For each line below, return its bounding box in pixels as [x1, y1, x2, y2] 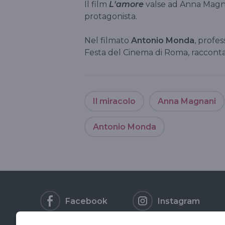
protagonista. [84, 11, 137, 21]
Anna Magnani [158, 96, 216, 106]
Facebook [65, 196, 107, 206]
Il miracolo [93, 96, 136, 106]
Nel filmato [84, 35, 131, 45]
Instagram [158, 196, 200, 206]
